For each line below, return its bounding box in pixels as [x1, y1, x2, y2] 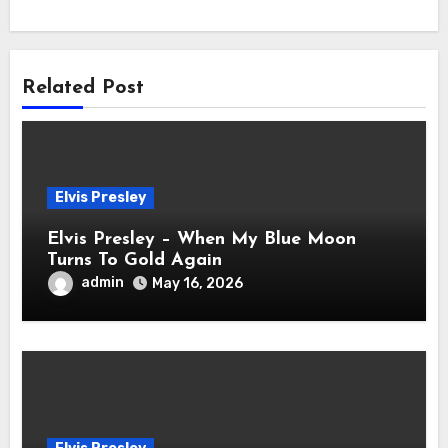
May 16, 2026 [152, 274, 244, 292]
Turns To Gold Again [47, 250, 223, 270]
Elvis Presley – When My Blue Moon [47, 229, 357, 249]
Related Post [22, 78, 145, 99]
